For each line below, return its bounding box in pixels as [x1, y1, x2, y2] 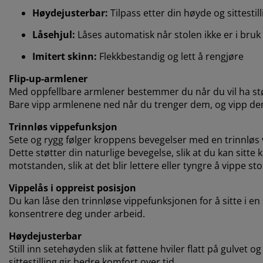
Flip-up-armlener [9, 72, 87, 85]
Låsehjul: [32, 28, 75, 41]
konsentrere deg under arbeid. [9, 207, 145, 220]
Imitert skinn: [32, 49, 97, 63]
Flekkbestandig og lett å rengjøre [97, 49, 244, 63]
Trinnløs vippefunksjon [9, 120, 117, 133]
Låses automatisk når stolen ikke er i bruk [75, 28, 261, 41]
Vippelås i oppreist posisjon [9, 181, 136, 194]
